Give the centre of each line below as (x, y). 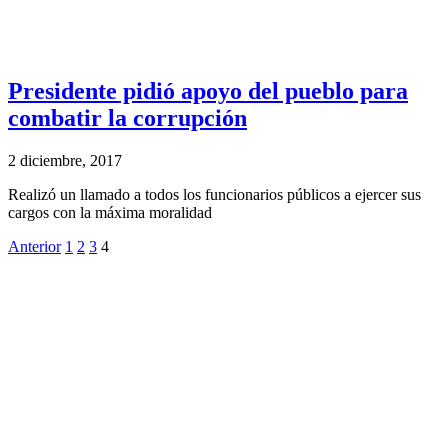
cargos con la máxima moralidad (110, 213)
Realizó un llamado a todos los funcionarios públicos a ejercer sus (214, 195)
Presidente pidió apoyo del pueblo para (208, 91)
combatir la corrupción (127, 118)
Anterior (34, 247)
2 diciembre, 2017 (65, 161)
